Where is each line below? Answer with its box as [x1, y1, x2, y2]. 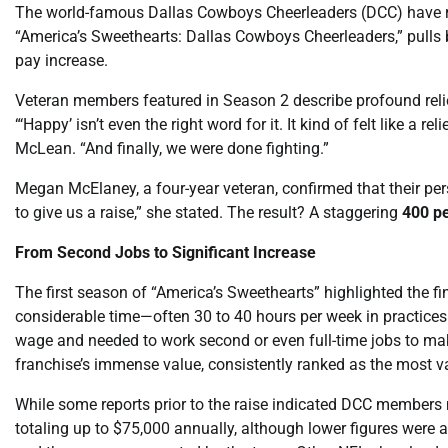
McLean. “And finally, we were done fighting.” [15, 138, 329, 158]
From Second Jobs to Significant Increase [15, 242, 316, 262]
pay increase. [15, 50, 108, 70]
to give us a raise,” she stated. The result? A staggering [15, 202, 402, 222]
